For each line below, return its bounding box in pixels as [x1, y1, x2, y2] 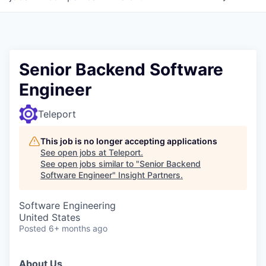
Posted [19, 223, 46, 233]
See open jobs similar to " [40, 159, 140, 169]
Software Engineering [19, 199, 116, 211]
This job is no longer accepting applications [40, 136, 217, 146]
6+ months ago [49, 223, 107, 233]
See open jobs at [40, 147, 109, 157]
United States [19, 211, 80, 223]
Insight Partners [118, 170, 180, 180]
